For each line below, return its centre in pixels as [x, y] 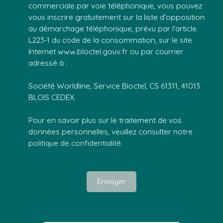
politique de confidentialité [75, 143]
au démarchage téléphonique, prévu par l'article [112, 28]
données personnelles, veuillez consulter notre [111, 131]
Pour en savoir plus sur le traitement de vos [105, 120]
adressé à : [48, 62]
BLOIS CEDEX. [52, 97]
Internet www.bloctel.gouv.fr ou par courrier [106, 51]
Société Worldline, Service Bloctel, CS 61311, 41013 [114, 85]
